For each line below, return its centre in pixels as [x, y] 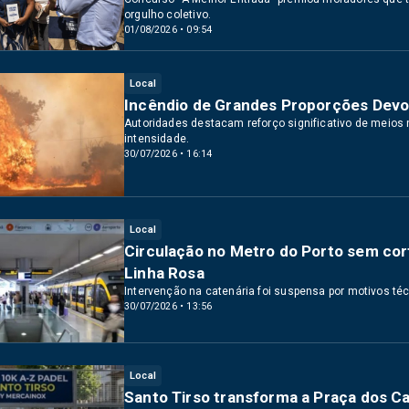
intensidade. [157, 139]
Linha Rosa [164, 273]
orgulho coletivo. [168, 15]
